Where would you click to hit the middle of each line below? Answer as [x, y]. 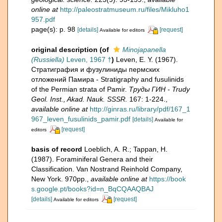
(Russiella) [48, 59]
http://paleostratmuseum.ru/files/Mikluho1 [125, 9]
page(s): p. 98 [54, 29]
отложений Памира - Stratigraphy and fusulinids [108, 79]
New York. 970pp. [59, 179]
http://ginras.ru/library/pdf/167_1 [140, 109]
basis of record [57, 149]
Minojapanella [144, 49]
